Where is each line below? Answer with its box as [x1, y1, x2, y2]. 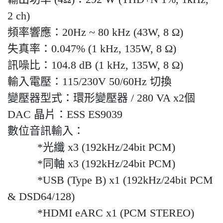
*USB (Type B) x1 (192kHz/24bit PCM [7, 174, 213, 187]
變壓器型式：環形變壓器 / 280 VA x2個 [7, 92, 195, 105]
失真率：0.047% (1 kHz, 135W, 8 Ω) [7, 42, 176, 55]
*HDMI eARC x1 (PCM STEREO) [7, 207, 194, 220]
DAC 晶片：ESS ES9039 [7, 108, 122, 121]
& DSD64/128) [7, 190, 75, 203]
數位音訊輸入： [7, 124, 84, 137]
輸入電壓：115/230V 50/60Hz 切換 [7, 75, 172, 88]
